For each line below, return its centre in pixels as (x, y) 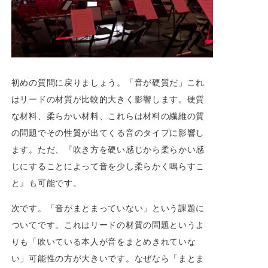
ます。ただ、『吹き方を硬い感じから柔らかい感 (108, 149)
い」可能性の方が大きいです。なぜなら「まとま (108, 258)
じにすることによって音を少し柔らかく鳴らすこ (108, 166)
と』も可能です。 (46, 182)
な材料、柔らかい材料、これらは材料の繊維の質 (108, 115)
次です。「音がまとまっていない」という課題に (108, 208)
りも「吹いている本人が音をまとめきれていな (103, 241)
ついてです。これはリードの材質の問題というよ (108, 224)
